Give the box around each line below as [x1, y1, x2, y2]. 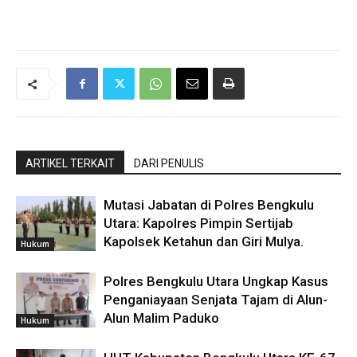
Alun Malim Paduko [104, 310, 219, 326]
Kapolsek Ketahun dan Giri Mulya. [104, 233, 304, 249]
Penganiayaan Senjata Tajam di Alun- [104, 292, 328, 308]
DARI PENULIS [134, 157, 204, 170]
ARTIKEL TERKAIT [25, 157, 115, 170]
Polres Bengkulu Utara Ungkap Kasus [104, 273, 328, 289]
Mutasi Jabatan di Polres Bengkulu [104, 197, 314, 213]
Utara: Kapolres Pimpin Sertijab [104, 215, 293, 231]
